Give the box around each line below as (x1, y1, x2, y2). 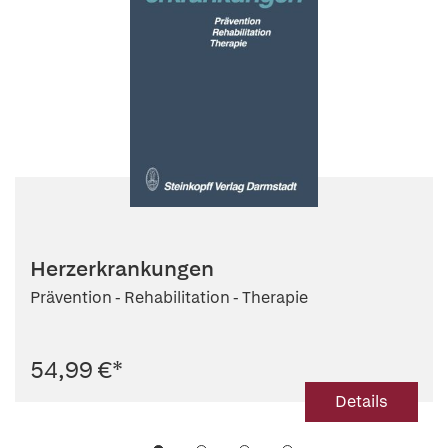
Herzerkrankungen (30, 255, 214, 282)
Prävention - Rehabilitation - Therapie (30, 287, 308, 308)
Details (335, 391, 388, 412)
